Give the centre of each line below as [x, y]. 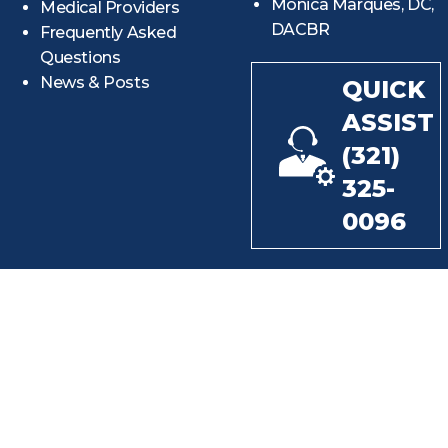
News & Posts [95, 83]
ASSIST [387, 123]
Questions [80, 58]
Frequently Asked [108, 33]
